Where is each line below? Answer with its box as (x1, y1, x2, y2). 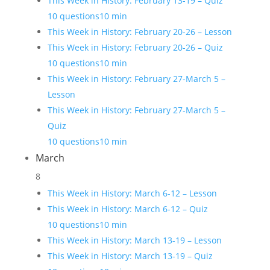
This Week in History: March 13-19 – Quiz (47, 250, 213, 262)
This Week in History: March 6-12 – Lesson (47, 187, 217, 199)
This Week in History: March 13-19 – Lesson (47, 234, 222, 246)
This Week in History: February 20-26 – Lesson (47, 26, 232, 37)
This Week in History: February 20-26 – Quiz (47, 42, 223, 53)
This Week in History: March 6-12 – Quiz (47, 203, 208, 215)
